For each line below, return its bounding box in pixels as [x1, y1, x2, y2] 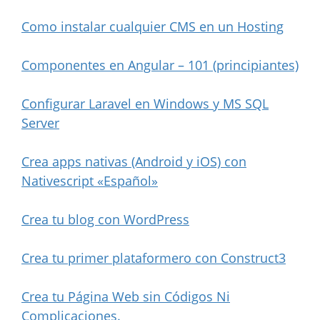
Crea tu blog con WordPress [21, 210, 189, 228]
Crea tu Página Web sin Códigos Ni [21, 287, 230, 305]
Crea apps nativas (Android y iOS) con [21, 152, 246, 170]
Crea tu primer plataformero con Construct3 [21, 249, 286, 266]
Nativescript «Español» [21, 171, 158, 189]
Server [21, 114, 59, 131]
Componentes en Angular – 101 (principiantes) [21, 56, 299, 74]
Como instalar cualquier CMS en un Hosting [21, 17, 284, 35]
